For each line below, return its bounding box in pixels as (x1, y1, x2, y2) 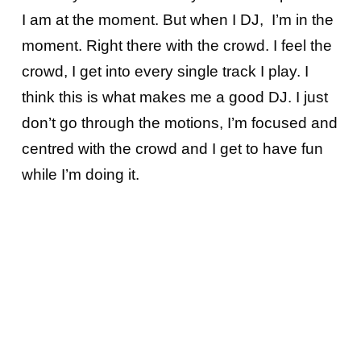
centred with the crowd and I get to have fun (21, 140, 323, 158)
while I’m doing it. (21, 166, 143, 184)
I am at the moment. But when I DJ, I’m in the (21, 11, 334, 29)
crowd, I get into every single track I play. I (21, 63, 309, 81)
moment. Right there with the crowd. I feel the (21, 37, 332, 55)
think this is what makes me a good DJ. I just (21, 89, 328, 106)
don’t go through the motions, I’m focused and (21, 114, 338, 132)
